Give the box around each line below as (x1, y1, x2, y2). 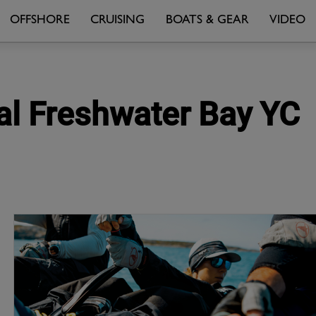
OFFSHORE (9, 14, 70, 28)
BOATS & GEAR (165, 14, 249, 28)
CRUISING (90, 14, 145, 28)
